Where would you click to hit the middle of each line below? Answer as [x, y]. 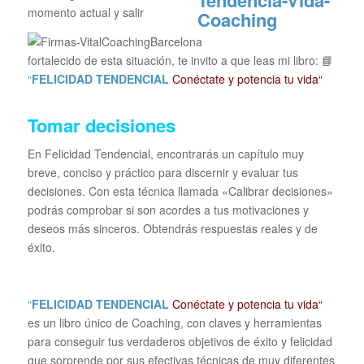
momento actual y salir [85, 13]
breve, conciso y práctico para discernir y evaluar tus [162, 173]
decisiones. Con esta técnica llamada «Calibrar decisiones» [180, 191]
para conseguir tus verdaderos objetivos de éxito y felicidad [180, 341]
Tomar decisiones [101, 126]
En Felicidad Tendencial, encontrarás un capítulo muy [165, 154]
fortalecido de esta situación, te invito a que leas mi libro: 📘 [180, 61]
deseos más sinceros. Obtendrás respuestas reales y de [172, 229]
